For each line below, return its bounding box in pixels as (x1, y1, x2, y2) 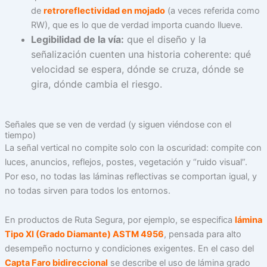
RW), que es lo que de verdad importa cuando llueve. (30, 20, 243, 31)
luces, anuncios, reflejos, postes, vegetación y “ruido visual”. (4, 156, 247, 167)
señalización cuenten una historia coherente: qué (30, 48, 251, 61)
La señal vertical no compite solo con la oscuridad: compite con (4, 142, 262, 153)
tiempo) (4, 129, 36, 141)
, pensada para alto (163, 229, 241, 240)
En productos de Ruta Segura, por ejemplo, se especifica (4, 215, 235, 226)
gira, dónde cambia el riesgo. (30, 78, 162, 91)
